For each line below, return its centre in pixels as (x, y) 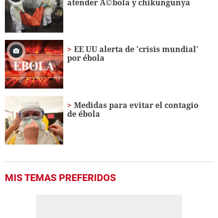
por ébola (86, 58)
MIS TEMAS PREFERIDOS (60, 178)
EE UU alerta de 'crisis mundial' (136, 49)
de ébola (84, 114)
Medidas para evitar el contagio (136, 105)
